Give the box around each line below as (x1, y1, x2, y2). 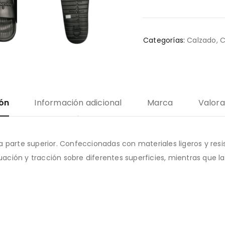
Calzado (187, 35, 216, 45)
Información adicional (34, 97, 122, 108)
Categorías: (143, 35, 185, 45)
